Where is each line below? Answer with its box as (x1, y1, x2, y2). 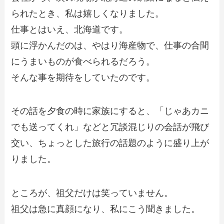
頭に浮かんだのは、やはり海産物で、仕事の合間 (11, 40, 209, 50)
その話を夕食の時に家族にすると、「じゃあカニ (11, 106, 209, 116)
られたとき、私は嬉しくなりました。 (11, 8, 164, 18)
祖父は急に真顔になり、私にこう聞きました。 (11, 204, 200, 214)
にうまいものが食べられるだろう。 (11, 56, 155, 66)
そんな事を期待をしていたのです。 (11, 72, 155, 82)
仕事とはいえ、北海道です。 (11, 24, 128, 34)
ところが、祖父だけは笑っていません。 (11, 188, 173, 198)
